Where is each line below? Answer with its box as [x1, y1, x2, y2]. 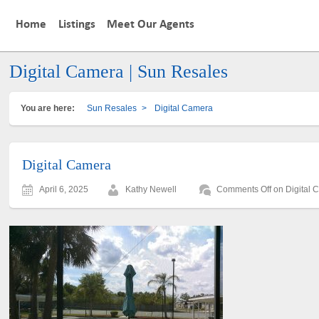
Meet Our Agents [107, 18, 195, 31]
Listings [58, 18, 95, 31]
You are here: [21, 103, 75, 113]
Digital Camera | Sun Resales [9, 61, 229, 82]
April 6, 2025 [39, 184, 89, 194]
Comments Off [216, 184, 272, 194]
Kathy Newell [125, 184, 177, 194]
